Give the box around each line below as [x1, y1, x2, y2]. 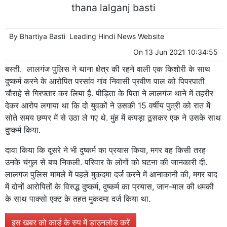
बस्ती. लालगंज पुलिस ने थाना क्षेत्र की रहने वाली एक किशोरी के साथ [5, 64, 210, 74]
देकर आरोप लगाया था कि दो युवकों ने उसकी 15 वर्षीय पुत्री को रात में [5, 100, 210, 111]
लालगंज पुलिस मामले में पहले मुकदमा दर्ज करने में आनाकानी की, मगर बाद [5, 169, 217, 180]
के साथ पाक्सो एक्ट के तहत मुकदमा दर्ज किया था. [5, 194, 156, 204]
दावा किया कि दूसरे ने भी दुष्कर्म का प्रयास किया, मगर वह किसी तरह [5, 145, 206, 156]
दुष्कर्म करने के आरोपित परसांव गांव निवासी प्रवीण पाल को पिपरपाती [5, 76, 205, 87]
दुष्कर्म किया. [5, 125, 41, 135]
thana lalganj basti [71, 2, 156, 14]
